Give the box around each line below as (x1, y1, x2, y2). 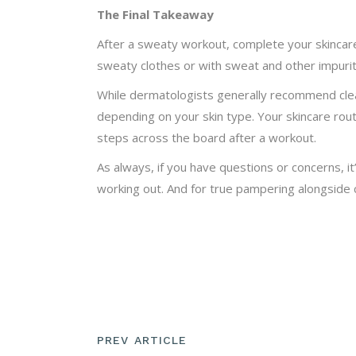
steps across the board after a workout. (97, 129, 316, 145)
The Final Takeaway (97, 6, 214, 22)
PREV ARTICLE (97, 334, 188, 347)
